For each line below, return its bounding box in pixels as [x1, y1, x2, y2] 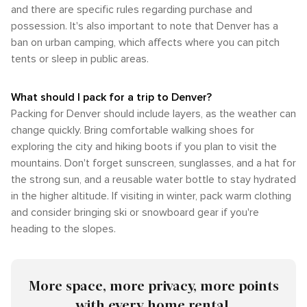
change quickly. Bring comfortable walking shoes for [11, 123, 254, 138]
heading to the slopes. [11, 222, 116, 236]
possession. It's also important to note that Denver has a [11, 19, 278, 34]
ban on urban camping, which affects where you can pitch [11, 36, 280, 50]
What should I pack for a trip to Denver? [11, 90, 212, 105]
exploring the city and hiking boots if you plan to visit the [11, 140, 277, 154]
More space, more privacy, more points [28, 277, 279, 294]
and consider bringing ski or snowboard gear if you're [11, 206, 259, 220]
